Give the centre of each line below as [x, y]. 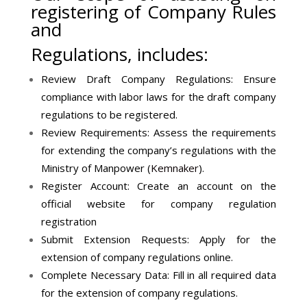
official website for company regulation [159, 204]
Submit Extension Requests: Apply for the [159, 239]
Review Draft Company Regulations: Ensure [159, 79]
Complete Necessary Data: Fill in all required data [159, 275]
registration [69, 221]
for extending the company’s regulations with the [159, 150]
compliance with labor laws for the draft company [159, 97]
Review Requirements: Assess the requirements [159, 132]
